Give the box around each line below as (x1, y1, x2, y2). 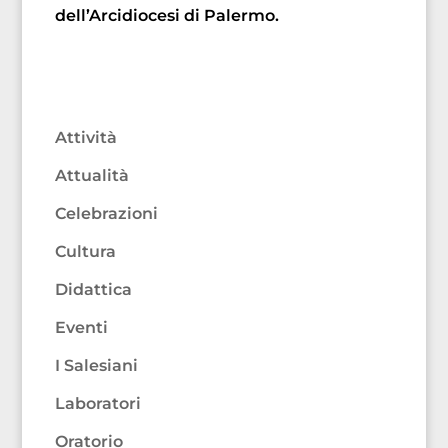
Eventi (54, 318, 108, 338)
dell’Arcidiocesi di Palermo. (54, 6, 279, 26)
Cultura (54, 242, 116, 262)
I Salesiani (54, 356, 138, 376)
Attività (54, 128, 117, 148)
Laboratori (54, 394, 141, 414)
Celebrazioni (54, 204, 158, 224)
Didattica (54, 280, 132, 300)
